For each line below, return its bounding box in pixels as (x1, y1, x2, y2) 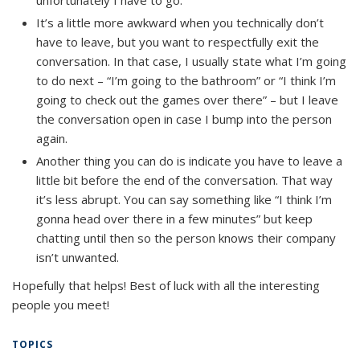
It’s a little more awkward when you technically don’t (36, 14, 324, 31)
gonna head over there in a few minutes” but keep (36, 210, 313, 227)
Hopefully (12, 276, 65, 293)
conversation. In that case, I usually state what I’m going (36, 52, 346, 69)
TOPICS (12, 337, 53, 351)
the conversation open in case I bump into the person (36, 110, 332, 127)
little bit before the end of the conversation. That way (36, 171, 333, 188)
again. (36, 129, 67, 146)
